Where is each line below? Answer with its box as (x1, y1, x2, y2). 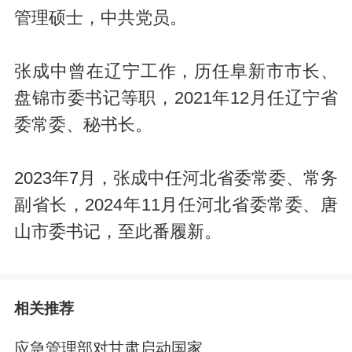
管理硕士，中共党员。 (13, 9, 187, 28)
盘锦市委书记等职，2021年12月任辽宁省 (13, 89, 339, 108)
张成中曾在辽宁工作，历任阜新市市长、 (13, 62, 339, 82)
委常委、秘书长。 (13, 115, 152, 135)
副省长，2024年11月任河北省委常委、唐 (13, 196, 339, 215)
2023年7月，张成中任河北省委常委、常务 (13, 169, 339, 189)
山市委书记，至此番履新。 (13, 222, 222, 242)
